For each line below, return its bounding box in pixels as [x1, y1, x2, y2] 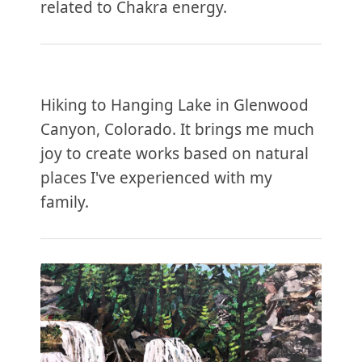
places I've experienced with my [40, 166, 272, 188]
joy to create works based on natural [40, 142, 309, 164]
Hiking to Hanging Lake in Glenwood [40, 94, 309, 116]
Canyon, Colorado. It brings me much [40, 118, 314, 140]
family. [40, 191, 89, 213]
